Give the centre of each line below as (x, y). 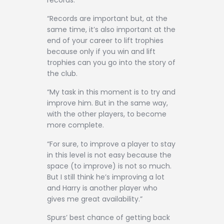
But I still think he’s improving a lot (106, 177)
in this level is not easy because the (109, 155)
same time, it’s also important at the (111, 29)
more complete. (75, 125)
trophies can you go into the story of (111, 62)
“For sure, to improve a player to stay (111, 144)
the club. (62, 73)
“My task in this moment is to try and (111, 92)
